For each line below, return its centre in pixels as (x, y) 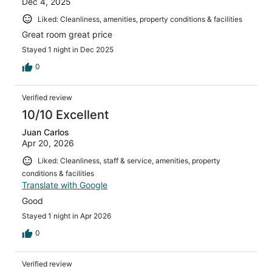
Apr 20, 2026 (48, 143)
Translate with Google (65, 185)
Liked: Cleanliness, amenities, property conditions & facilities (140, 19)
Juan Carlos (46, 132)
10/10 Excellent (65, 115)
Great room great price (67, 35)
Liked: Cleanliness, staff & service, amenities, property (129, 161)
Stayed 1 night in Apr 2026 (66, 216)
